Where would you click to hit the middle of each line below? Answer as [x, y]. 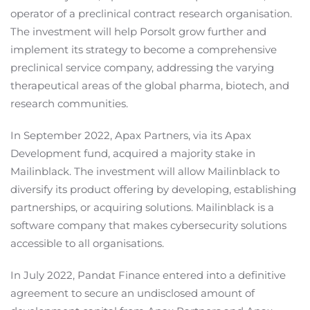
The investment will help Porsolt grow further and [138, 32]
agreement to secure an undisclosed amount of [133, 293]
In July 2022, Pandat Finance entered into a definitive [148, 275]
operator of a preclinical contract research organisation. [151, 14]
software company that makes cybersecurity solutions [148, 226]
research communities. [69, 104]
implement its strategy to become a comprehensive [144, 50]
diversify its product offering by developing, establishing [153, 190]
